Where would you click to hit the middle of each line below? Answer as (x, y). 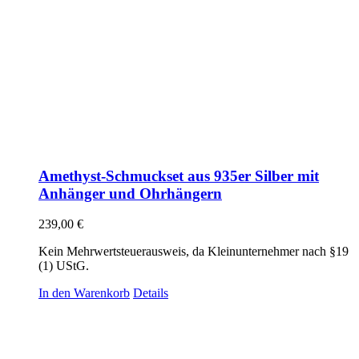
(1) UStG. (64, 266)
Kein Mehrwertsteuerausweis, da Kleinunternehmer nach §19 (194, 252)
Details (151, 293)
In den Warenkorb (84, 293)
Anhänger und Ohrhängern (130, 193)
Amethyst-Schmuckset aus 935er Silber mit (179, 175)
